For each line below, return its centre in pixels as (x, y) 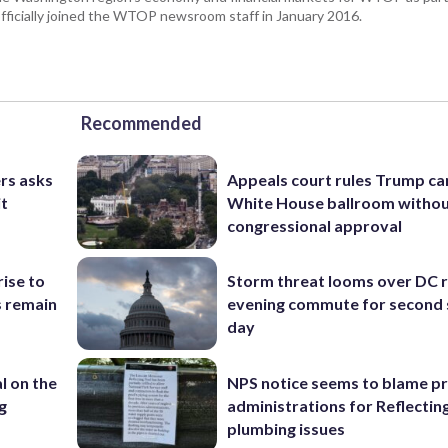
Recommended (141, 123)
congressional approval (315, 225)
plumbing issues (286, 428)
